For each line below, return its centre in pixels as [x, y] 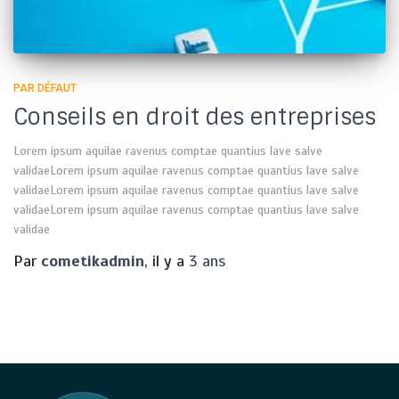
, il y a [167, 261]
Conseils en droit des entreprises [195, 117]
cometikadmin [93, 261]
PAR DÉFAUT [45, 88]
